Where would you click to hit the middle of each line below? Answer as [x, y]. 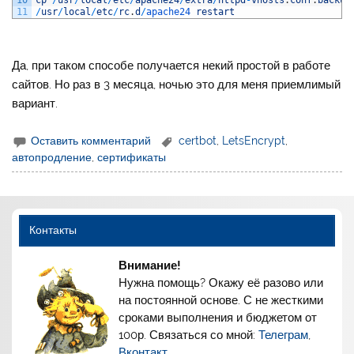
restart [216, 11]
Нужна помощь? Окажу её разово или [221, 283]
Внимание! [150, 266]
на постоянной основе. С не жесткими [221, 301]
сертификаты [132, 158]
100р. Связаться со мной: [189, 335]
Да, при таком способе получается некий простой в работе [171, 65]
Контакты [53, 230]
